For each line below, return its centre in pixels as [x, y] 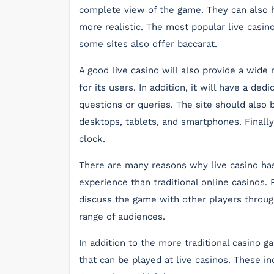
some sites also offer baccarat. [148, 44]
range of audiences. [122, 217]
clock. [92, 139]
